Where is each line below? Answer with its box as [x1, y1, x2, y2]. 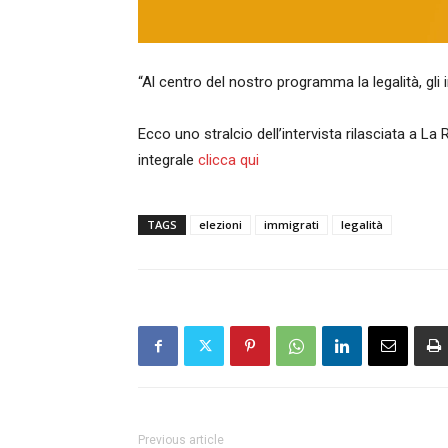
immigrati [264, 217, 319, 233]
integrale [138, 151, 198, 170]
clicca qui [198, 151, 259, 170]
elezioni [199, 217, 242, 233]
